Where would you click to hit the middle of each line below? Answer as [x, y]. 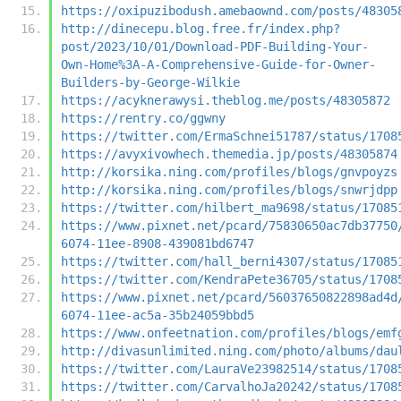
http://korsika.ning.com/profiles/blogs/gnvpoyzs [229, 171]
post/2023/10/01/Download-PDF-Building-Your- [215, 46]
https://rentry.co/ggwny [143, 118]
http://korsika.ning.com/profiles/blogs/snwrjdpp [229, 189]
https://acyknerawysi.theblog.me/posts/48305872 [226, 100]
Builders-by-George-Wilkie [150, 82]
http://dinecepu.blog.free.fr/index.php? [200, 28]
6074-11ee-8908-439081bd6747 [158, 243]
